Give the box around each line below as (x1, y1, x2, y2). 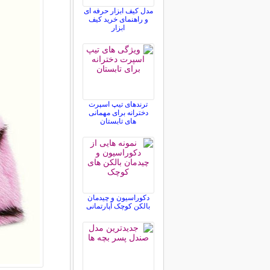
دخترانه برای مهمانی (88, 108, 148, 117)
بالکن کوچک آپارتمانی (86, 202, 150, 210)
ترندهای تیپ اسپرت (89, 100, 148, 108)
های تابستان (100, 117, 136, 125)
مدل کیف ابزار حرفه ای (83, 7, 153, 15)
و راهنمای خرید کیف (88, 15, 148, 24)
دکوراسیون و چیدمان (87, 193, 149, 202)
